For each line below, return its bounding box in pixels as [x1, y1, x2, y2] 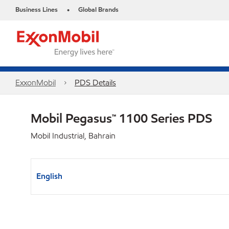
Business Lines [15, 5, 58, 14]
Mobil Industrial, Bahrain [31, 130, 116, 141]
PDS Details [74, 77, 116, 88]
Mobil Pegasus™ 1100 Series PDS [31, 110, 212, 126]
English [36, 171, 62, 181]
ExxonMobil [15, 77, 56, 88]
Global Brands [78, 5, 119, 14]
